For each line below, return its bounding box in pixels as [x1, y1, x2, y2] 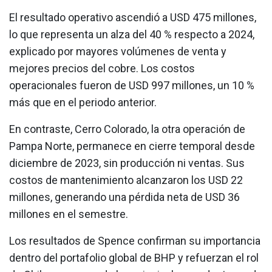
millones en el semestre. [9, 208, 128, 221]
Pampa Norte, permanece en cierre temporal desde [9, 140, 255, 153]
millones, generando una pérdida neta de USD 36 [9, 191, 240, 204]
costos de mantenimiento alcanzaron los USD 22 [9, 174, 243, 187]
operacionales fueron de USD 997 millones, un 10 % [9, 79, 254, 92]
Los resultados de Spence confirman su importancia [9, 234, 260, 248]
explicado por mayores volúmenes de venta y [9, 45, 226, 58]
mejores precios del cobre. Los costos [9, 62, 195, 75]
